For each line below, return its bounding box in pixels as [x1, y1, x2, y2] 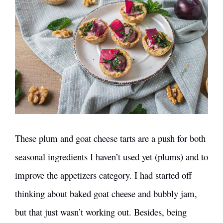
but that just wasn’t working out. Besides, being [15, 205, 187, 218]
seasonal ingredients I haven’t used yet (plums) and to [15, 150, 208, 163]
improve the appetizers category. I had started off [15, 168, 192, 181]
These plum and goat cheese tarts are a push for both [15, 131, 206, 144]
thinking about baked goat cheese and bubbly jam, [15, 187, 197, 200]
